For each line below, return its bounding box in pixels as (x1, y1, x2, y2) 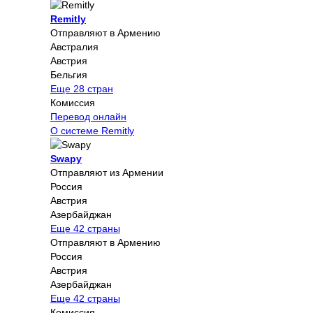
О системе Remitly (50, 124, 134, 136)
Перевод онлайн (50, 110, 126, 122)
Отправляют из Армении (50, 166, 163, 178)
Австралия (50, 41, 99, 52)
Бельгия (50, 68, 87, 80)
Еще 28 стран (50, 82, 113, 94)
